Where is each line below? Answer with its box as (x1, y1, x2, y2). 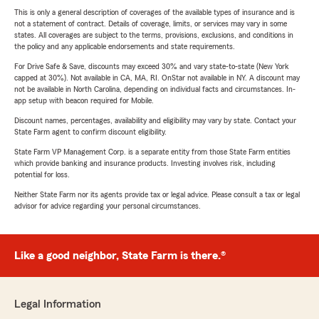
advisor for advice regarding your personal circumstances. (14, 202, 201, 211)
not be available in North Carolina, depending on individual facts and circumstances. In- (14, 85, 296, 94)
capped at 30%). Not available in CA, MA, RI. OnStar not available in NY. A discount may (14, 73, 300, 83)
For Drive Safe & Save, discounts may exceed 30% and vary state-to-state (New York (14, 62, 289, 71)
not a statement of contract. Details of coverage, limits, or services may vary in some (14, 19, 287, 28)
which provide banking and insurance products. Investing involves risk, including (14, 159, 276, 168)
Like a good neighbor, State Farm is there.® (14, 250, 226, 262)
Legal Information (14, 298, 101, 310)
